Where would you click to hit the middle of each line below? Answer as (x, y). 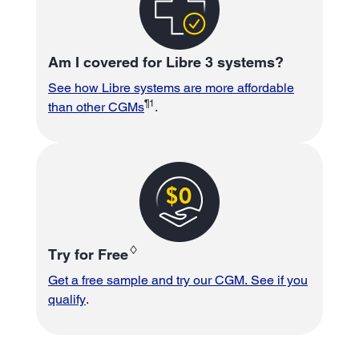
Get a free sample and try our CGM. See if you (178, 280)
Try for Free (88, 254)
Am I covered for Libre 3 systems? (166, 62)
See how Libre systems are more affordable (171, 87)
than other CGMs (96, 107)
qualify (67, 299)
